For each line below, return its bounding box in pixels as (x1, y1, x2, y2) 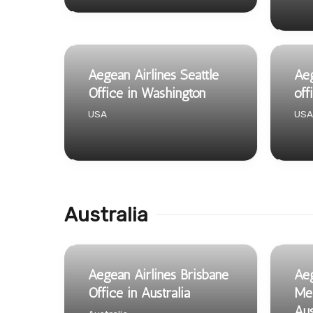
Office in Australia (88, 284, 190, 301)
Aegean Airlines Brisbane (88, 265, 228, 283)
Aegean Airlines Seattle (88, 66, 219, 83)
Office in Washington (88, 84, 205, 101)
